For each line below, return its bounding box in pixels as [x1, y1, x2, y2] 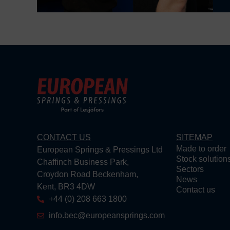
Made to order [176, 144, 227, 154]
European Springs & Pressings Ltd [37, 145, 163, 155]
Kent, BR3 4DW [37, 182, 95, 191]
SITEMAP [176, 133, 213, 142]
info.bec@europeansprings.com [48, 211, 165, 220]
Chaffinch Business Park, [37, 158, 129, 167]
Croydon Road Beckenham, [37, 170, 138, 179]
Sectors [176, 165, 204, 174]
